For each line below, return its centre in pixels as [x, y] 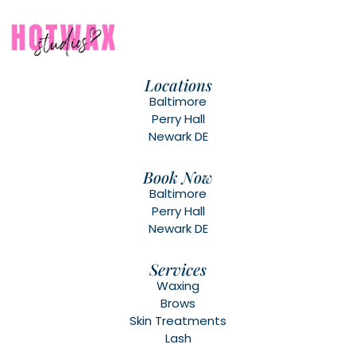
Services [178, 269]
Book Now [178, 176]
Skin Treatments [178, 320]
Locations [178, 84]
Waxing [178, 285]
